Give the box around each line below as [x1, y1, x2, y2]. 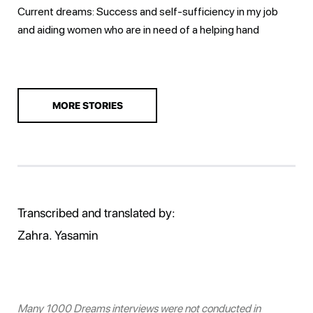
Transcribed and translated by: [17, 205, 175, 220]
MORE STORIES [52, 99, 123, 111]
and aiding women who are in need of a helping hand [17, 22, 259, 36]
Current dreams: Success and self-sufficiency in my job [17, 4, 278, 18]
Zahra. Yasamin [17, 227, 98, 242]
